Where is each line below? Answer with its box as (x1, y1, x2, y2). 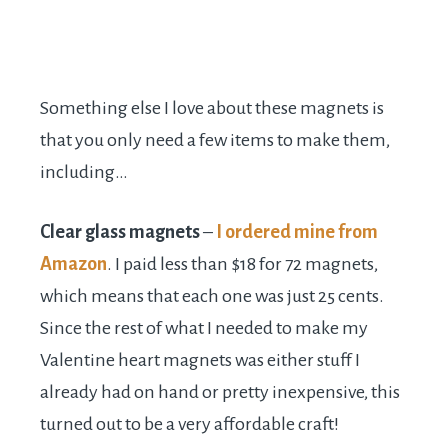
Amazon (40, 254, 107, 275)
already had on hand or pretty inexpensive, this (40, 382, 400, 403)
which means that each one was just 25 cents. (40, 286, 384, 307)
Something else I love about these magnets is (40, 98, 384, 119)
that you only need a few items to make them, (40, 130, 390, 151)
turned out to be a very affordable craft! (40, 414, 339, 435)
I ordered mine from (216, 222, 378, 243)
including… (40, 162, 128, 183)
